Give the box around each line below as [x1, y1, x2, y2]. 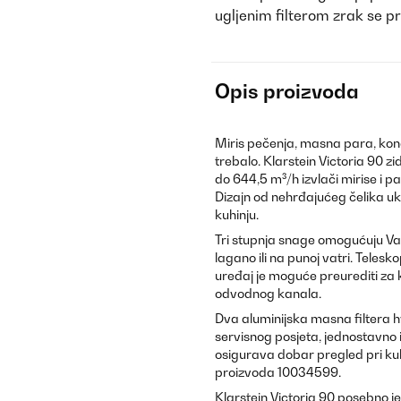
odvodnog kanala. [215, 286, 321, 301]
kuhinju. [215, 207, 259, 222]
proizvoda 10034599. [215, 364, 341, 380]
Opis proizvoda [215, 80, 359, 103]
